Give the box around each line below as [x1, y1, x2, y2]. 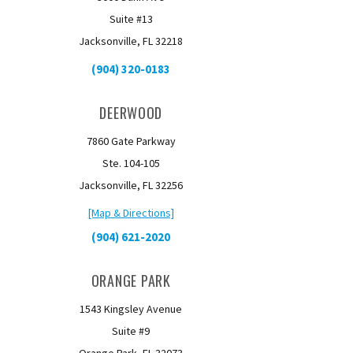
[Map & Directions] [87, 206, 174, 220]
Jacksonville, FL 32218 [79, 34, 184, 48]
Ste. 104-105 [102, 156, 160, 170]
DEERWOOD [99, 102, 163, 123]
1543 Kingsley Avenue [80, 302, 183, 316]
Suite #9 [112, 324, 150, 338]
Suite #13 [109, 12, 153, 26]
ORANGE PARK [91, 270, 171, 291]
